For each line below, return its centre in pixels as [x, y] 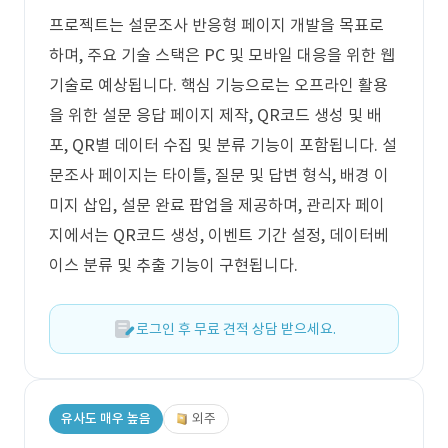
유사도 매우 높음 [106, 418]
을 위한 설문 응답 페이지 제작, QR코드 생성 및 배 [215, 115]
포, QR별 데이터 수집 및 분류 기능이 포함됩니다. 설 [223, 145]
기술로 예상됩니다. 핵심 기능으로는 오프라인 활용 [218, 85]
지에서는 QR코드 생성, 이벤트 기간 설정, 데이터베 [219, 235]
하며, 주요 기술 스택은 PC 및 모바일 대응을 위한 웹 [222, 55]
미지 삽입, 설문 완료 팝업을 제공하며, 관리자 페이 [217, 205]
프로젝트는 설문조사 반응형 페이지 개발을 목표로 [216, 25]
